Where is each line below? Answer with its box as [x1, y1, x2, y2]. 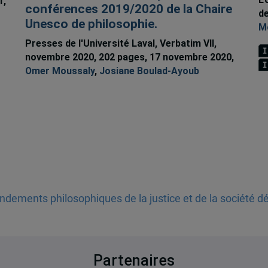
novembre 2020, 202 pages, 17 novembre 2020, [25, 51, 234, 63]
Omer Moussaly [25, 65, 95, 77]
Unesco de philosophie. [25, 17, 157, 32]
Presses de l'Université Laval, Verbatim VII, [25, 38, 217, 50]
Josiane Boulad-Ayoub [99, 65, 199, 77]
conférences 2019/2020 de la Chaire [25, 2, 232, 17]
